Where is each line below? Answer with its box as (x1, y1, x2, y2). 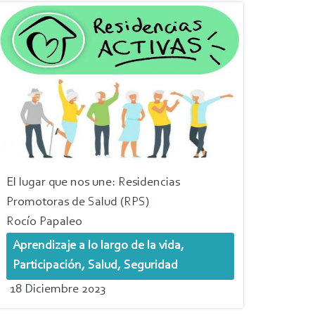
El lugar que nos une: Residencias (6, 176, 180, 189)
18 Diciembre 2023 (9, 283, 105, 296)
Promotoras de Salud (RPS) (6, 195, 149, 209)
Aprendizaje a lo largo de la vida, (12, 240, 184, 253)
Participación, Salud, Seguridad (12, 259, 178, 273)
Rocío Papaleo (6, 216, 82, 229)
